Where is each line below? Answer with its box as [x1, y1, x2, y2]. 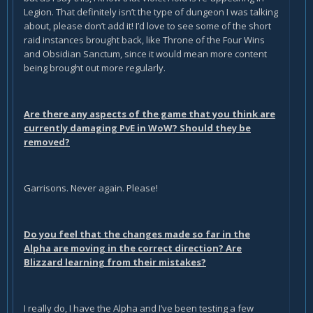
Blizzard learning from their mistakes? [24, 256, 206, 269]
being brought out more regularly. [24, 61, 166, 75]
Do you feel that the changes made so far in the [24, 228, 250, 241]
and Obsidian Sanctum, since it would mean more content [24, 48, 267, 61]
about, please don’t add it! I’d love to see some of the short [24, 20, 271, 33]
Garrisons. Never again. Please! [24, 182, 158, 195]
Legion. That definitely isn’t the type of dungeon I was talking [24, 6, 278, 19]
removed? [24, 136, 70, 149]
